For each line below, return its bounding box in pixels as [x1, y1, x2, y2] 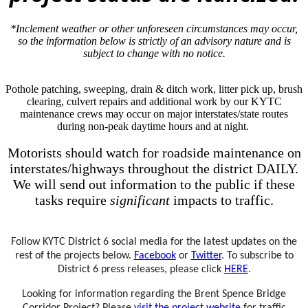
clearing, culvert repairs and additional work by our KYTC [26, 96, 282, 108]
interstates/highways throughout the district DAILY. [10, 161, 298, 177]
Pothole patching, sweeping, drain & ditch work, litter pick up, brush [5, 83, 302, 96]
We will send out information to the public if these [13, 177, 295, 192]
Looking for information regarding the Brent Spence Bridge [22, 289, 286, 300]
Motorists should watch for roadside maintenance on [7, 145, 301, 161]
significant [109, 192, 173, 208]
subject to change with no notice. [82, 47, 225, 60]
